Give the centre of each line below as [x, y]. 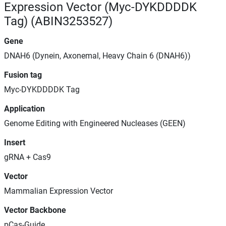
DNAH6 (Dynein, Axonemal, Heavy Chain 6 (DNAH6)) [97, 56]
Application [24, 109]
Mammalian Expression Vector [59, 191]
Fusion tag [23, 75]
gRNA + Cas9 [27, 157]
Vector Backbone [35, 210]
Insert [15, 143]
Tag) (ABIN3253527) [58, 21]
